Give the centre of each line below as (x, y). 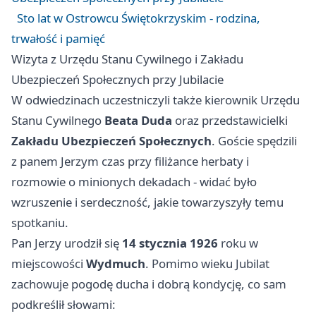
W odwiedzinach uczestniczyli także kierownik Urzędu (156, 100)
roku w (238, 243)
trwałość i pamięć (58, 39)
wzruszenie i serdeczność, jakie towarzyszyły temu (147, 202)
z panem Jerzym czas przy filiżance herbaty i (130, 162)
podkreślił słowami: (63, 305)
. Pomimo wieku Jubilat (207, 264)
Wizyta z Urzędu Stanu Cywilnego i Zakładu (127, 59)
